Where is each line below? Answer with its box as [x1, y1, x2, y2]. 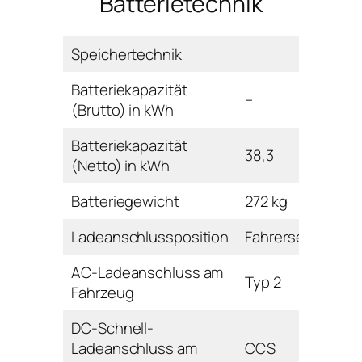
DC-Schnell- [71, 317, 154, 339]
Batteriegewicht [71, 190, 179, 212]
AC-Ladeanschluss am [71, 261, 224, 283]
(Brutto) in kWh [71, 99, 174, 120]
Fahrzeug [71, 281, 134, 303]
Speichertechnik [71, 43, 182, 65]
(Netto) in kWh [71, 154, 170, 176]
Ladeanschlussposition [71, 225, 229, 247]
